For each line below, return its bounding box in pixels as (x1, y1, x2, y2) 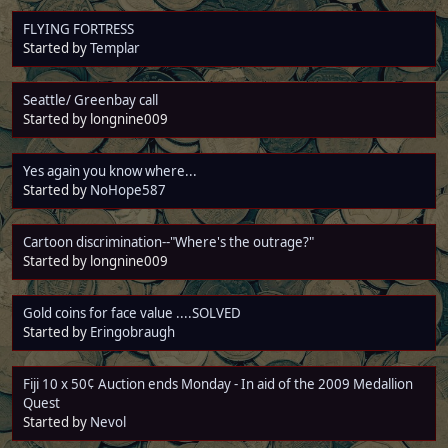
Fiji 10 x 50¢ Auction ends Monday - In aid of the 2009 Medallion (23, 374, 413, 393)
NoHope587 (90, 180, 166, 199)
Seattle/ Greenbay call (23, 90, 158, 109)
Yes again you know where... (23, 161, 197, 180)
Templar (90, 38, 140, 57)
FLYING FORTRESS (23, 19, 134, 38)
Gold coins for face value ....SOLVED (23, 303, 241, 322)
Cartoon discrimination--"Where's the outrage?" (23, 232, 314, 251)
